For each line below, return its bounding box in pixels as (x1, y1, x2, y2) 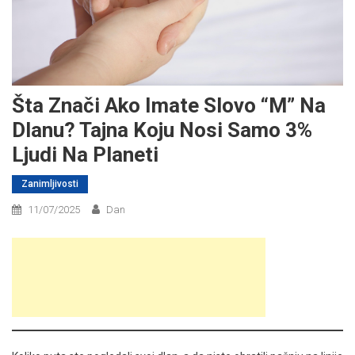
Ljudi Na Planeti (12, 142, 158, 166)
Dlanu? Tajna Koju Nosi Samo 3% (12, 117, 312, 142)
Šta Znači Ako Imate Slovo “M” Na (12, 93, 326, 117)
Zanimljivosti (21, 177, 78, 189)
